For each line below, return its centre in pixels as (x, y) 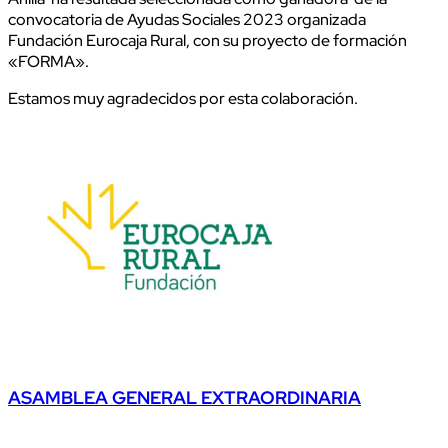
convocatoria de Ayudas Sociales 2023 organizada (187, 19)
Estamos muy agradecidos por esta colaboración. (183, 98)
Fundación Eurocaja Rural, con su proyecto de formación (207, 40)
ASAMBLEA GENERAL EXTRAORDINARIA (184, 397)
